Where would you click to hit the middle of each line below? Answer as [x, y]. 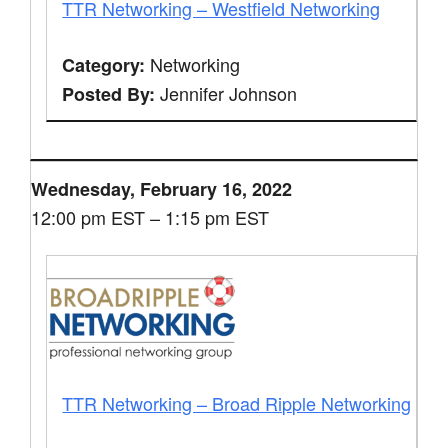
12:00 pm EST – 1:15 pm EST [150, 216]
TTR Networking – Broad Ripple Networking [237, 402]
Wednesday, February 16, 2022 [162, 188]
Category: [104, 64]
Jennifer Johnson [226, 92]
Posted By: [109, 93]
